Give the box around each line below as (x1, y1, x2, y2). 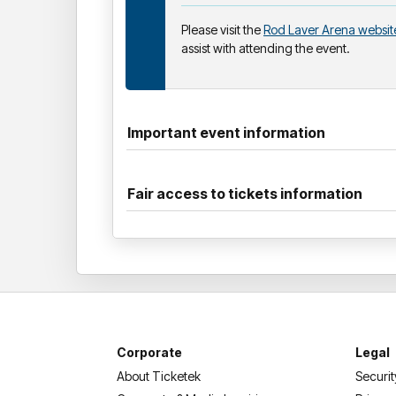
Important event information (127, 123, 325, 141)
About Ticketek (117, 368, 201, 384)
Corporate (117, 344, 182, 360)
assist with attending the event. (181, 40, 350, 56)
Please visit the (181, 21, 263, 37)
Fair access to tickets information (127, 184, 362, 202)
